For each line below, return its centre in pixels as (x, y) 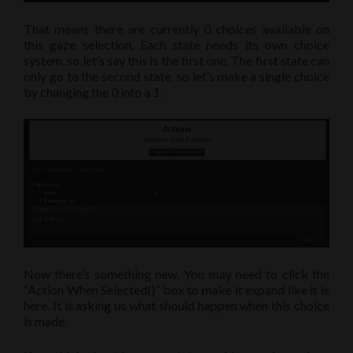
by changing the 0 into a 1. (93, 92)
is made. (45, 321)
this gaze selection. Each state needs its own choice (176, 45)
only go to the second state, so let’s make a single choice (176, 76)
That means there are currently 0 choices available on (176, 29)
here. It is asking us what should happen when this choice (176, 306)
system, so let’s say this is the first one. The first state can (176, 61)
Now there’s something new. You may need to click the (176, 274)
